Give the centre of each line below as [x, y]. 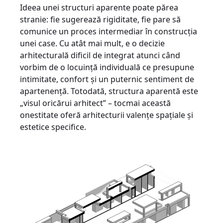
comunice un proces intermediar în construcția [109, 31]
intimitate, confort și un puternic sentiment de [107, 79]
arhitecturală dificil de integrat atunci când [100, 55]
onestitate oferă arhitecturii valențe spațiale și [107, 115]
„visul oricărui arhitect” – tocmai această [95, 103]
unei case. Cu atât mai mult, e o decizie [92, 43]
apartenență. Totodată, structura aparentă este [109, 91]
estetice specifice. [53, 127]
